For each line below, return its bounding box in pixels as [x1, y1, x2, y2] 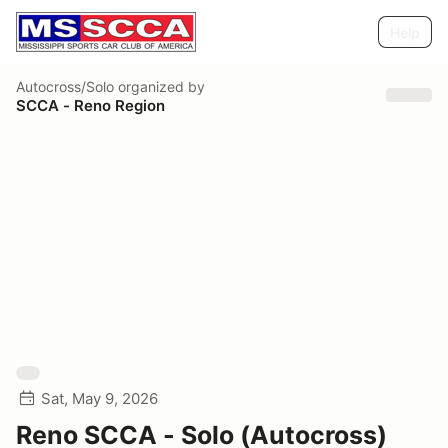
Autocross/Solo [16, 77, 114, 95]
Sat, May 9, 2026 [41, 389, 158, 408]
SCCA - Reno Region [16, 95, 165, 115]
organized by [114, 77, 205, 95]
